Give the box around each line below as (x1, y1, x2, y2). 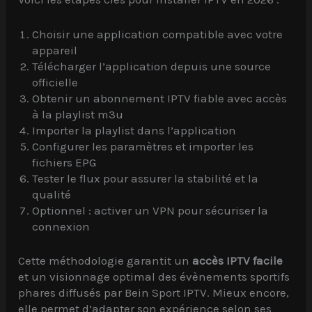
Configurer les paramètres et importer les (32, 139, 254, 154)
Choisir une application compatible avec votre (32, 27, 283, 42)
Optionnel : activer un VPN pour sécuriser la (32, 203, 269, 218)
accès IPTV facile (192, 253, 283, 267)
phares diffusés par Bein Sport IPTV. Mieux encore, (18, 285, 290, 299)
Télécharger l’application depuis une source (32, 59, 272, 74)
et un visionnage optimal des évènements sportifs (18, 269, 290, 283)
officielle (32, 75, 79, 90)
